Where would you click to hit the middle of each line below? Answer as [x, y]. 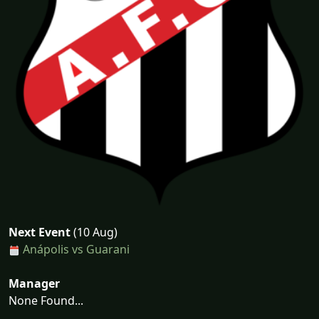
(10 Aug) [94, 232]
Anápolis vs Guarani [76, 249]
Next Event [40, 232]
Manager [34, 283]
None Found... [46, 300]
